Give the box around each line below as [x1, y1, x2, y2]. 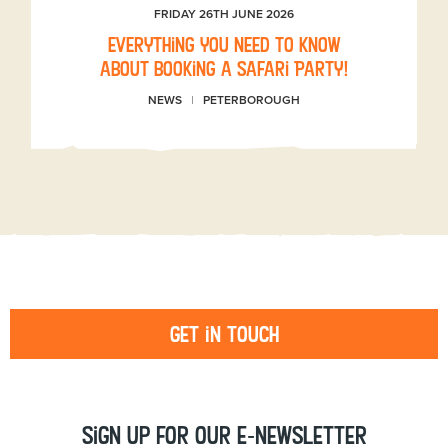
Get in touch [169, 320, 279, 349]
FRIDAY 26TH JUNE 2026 [154, 7, 294, 22]
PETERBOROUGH [203, 93, 300, 108]
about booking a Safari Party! [99, 56, 349, 82]
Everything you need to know [108, 32, 340, 58]
